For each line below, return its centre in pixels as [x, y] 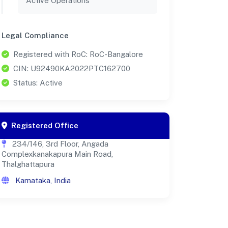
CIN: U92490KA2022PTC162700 [72, 68]
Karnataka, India [42, 180]
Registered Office [45, 125]
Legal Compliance [35, 35]
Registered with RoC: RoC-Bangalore [78, 54]
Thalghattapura [28, 164]
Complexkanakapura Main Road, [57, 154]
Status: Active [38, 82]
